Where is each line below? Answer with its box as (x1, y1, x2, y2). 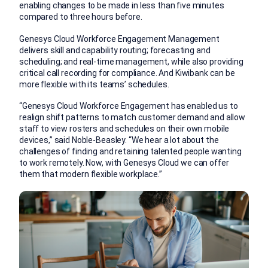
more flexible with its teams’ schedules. (19, 79, 169, 89)
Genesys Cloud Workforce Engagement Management (19, 33, 220, 44)
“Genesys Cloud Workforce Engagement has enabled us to (19, 101, 238, 111)
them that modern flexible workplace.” (19, 169, 162, 179)
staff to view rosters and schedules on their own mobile (19, 124, 230, 134)
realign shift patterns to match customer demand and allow (19, 112, 246, 123)
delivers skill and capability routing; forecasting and (19, 45, 211, 55)
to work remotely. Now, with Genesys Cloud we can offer (19, 158, 229, 168)
